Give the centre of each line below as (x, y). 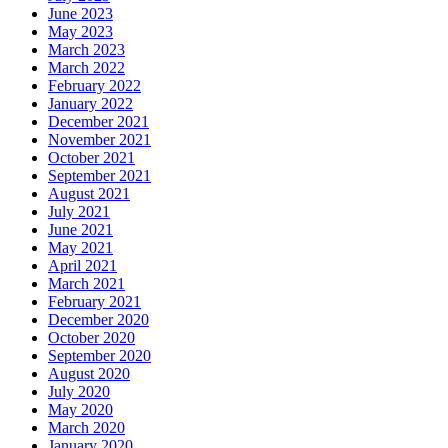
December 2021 (98, 121)
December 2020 (98, 319)
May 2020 (80, 409)
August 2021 (89, 193)
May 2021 (80, 247)
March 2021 (86, 283)
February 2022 (94, 85)
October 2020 (91, 337)
